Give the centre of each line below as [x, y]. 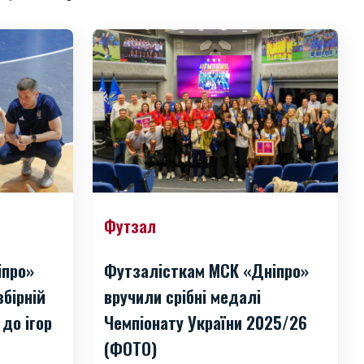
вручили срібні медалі [182, 297]
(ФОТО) [130, 349]
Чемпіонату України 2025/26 [206, 323]
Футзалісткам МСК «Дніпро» [206, 271]
